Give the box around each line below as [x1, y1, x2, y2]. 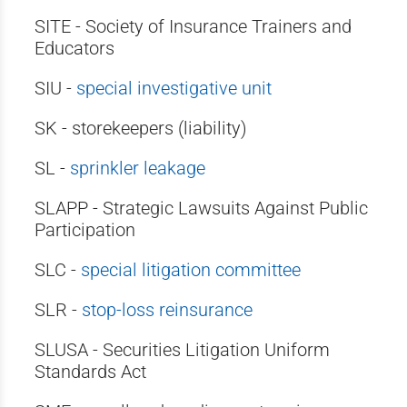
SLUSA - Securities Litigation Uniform [34, 339, 330, 361]
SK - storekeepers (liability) [34, 117, 247, 139]
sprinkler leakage [69, 157, 205, 179]
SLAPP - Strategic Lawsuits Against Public [34, 197, 368, 219]
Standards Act [34, 361, 146, 382]
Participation [34, 219, 135, 241]
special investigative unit [75, 77, 272, 99]
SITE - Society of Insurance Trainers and [34, 15, 352, 37]
